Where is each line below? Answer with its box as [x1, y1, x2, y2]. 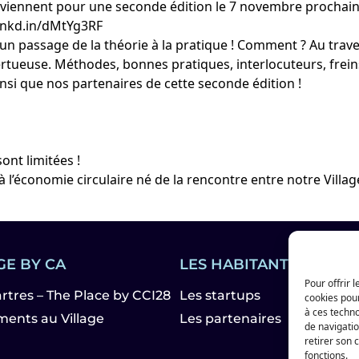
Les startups [179, 288, 260, 303]
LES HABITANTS [179, 256, 297, 273]
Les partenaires [179, 311, 281, 326]
